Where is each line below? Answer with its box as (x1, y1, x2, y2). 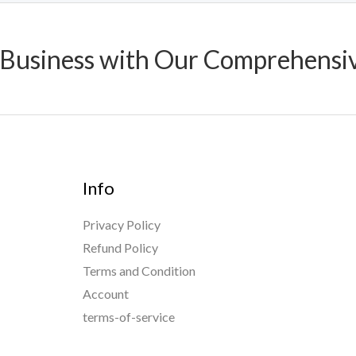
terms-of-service (82, 309, 175, 325)
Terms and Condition (82, 263, 195, 279)
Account (82, 286, 129, 302)
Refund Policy (82, 240, 158, 256)
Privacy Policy (82, 217, 161, 233)
